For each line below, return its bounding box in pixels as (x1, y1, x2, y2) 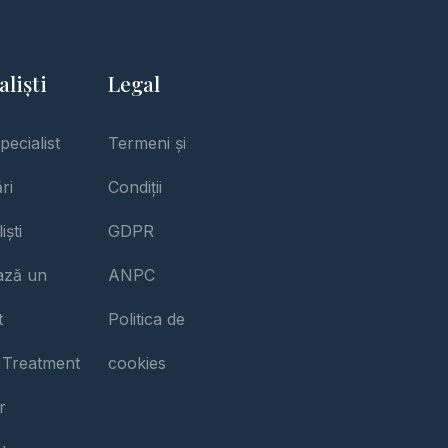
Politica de (108, 309, 186, 329)
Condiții (108, 177, 163, 197)
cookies (108, 353, 167, 373)
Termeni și (108, 133, 187, 153)
